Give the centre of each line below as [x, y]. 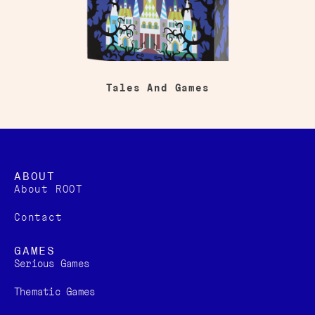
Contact [38, 218]
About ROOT [49, 189]
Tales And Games [157, 88]
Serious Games [52, 264]
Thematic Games [55, 292]
